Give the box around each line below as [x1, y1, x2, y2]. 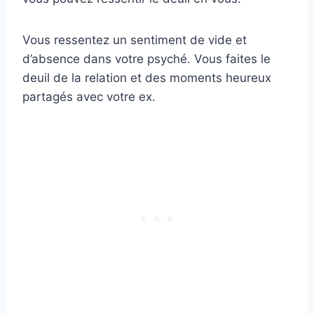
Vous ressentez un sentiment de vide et [22, 32, 247, 47]
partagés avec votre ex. [22, 89, 156, 104]
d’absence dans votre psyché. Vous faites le [22, 51, 271, 66]
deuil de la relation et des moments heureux [22, 70, 271, 85]
